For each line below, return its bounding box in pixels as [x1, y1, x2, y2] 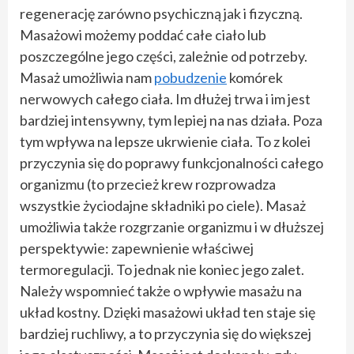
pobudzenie [154, 68, 227, 86]
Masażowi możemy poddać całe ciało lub [20, 25, 266, 43]
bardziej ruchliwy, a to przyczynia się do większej [20, 324, 311, 342]
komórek [227, 68, 283, 86]
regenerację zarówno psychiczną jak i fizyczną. [20, 4, 303, 22]
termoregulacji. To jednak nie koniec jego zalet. [20, 260, 304, 278]
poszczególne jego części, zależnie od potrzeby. [20, 47, 307, 65]
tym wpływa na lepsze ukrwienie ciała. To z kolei [20, 132, 311, 150]
